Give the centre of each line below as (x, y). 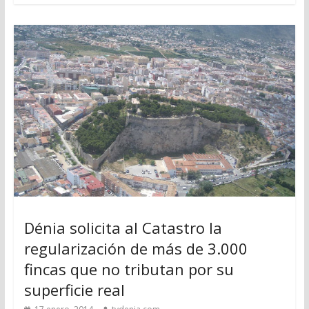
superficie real (74, 290)
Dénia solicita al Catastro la (123, 228)
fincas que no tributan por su (129, 269)
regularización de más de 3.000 (136, 249)
